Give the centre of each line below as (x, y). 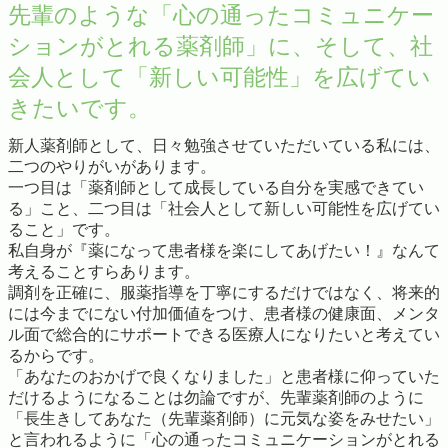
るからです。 (56, 355)
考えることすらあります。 (104, 271)
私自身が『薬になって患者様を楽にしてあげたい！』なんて (224, 250)
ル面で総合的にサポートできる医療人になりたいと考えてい (224, 334)
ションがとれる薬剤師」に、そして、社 (220, 46)
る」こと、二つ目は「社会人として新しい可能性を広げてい (224, 208)
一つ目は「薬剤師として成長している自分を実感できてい (216, 187)
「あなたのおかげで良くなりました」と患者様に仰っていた (224, 376)
